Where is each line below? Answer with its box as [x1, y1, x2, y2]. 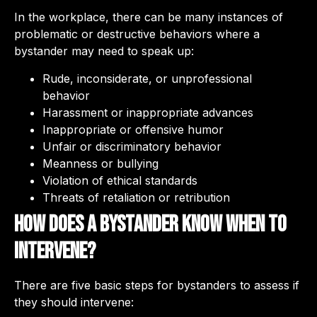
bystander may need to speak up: [14, 44, 194, 59]
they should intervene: [14, 294, 134, 309]
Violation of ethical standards [42, 173, 197, 188]
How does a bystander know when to [14, 210, 287, 238]
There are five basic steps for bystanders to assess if [14, 277, 299, 292]
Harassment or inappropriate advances [42, 105, 253, 120]
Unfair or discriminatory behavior [42, 139, 221, 154]
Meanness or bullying [42, 156, 158, 171]
